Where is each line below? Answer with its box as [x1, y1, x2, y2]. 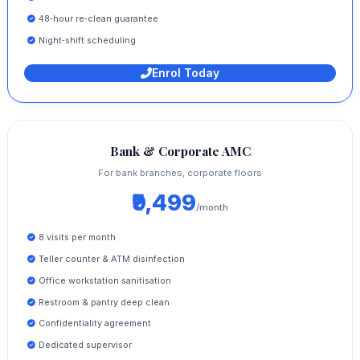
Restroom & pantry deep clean [38, 296, 170, 308]
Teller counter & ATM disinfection [38, 253, 185, 265]
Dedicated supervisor [38, 339, 132, 351]
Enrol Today [152, 66, 219, 80]
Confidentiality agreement [38, 317, 151, 329]
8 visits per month [38, 231, 116, 243]
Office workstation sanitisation [38, 274, 171, 286]
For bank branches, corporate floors [98, 166, 262, 178]
